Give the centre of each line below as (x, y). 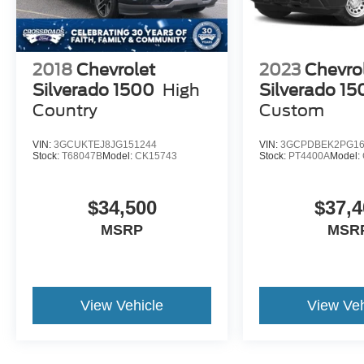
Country (65, 110)
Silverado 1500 (93, 90)
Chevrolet (116, 69)
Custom (292, 110)
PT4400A (310, 156)
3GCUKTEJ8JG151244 (105, 145)
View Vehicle (122, 306)
